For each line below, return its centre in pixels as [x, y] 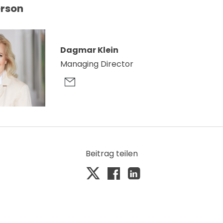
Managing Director [97, 64]
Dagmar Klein [89, 50]
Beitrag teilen [111, 153]
